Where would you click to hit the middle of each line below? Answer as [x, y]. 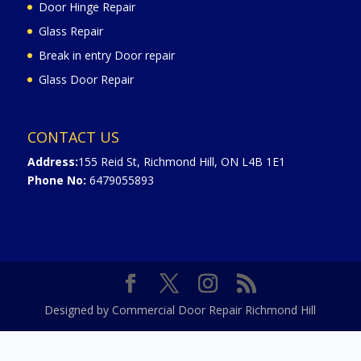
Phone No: [56, 180]
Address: [52, 162]
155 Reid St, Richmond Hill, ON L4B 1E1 [181, 162]
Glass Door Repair [86, 80]
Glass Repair [71, 31]
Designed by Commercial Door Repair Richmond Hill [180, 309]
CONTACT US [73, 137]
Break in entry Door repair [106, 56]
